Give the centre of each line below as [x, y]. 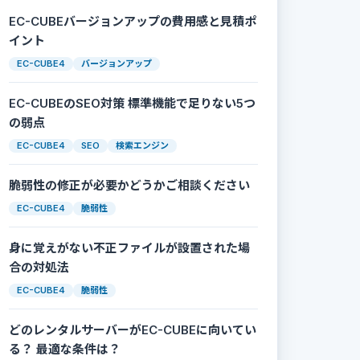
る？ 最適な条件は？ [65, 349]
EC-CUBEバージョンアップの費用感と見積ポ [133, 21]
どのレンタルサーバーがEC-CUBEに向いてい [133, 330]
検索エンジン [142, 145]
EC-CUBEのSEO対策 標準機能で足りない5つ [132, 103]
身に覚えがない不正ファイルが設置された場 [129, 248]
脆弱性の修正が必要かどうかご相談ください [129, 185]
